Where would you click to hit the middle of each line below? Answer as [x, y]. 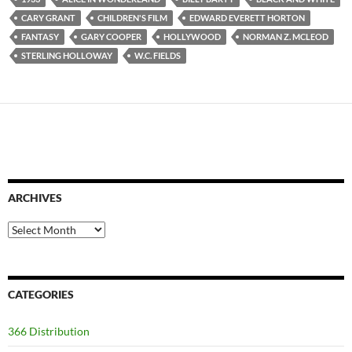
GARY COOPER [111, 36]
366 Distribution [49, 331]
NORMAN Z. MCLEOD [286, 36]
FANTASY [40, 36]
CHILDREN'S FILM [132, 17]
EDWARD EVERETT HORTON [247, 17]
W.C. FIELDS [158, 55]
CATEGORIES [41, 294]
